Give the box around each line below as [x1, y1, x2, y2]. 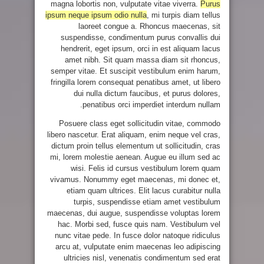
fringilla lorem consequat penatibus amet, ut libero [51, 78, 220, 87]
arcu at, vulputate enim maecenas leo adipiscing [55, 242, 220, 252]
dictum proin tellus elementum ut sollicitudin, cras [51, 141, 220, 151]
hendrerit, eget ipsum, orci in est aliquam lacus [61, 44, 220, 54]
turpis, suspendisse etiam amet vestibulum [74, 197, 220, 207]
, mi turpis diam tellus [147, 11, 220, 20]
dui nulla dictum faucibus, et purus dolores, [74, 89, 220, 98]
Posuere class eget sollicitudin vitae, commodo [59, 119, 220, 128]
